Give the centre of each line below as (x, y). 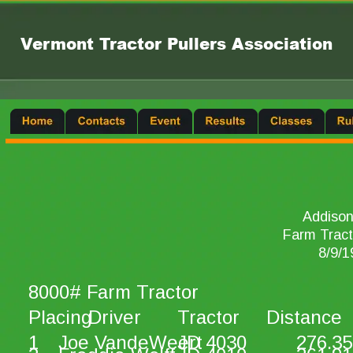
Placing (60, 318)
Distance (305, 318)
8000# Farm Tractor (113, 292)
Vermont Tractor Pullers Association (176, 43)
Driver (114, 318)
